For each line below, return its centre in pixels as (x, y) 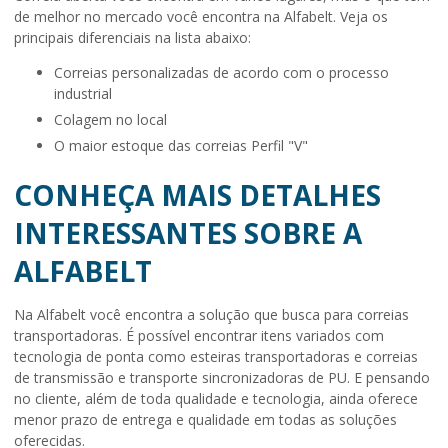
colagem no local (115, 120)
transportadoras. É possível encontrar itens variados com (199, 336)
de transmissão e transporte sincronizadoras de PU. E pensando (222, 378)
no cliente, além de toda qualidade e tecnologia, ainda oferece (216, 399)
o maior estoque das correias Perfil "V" (186, 146)
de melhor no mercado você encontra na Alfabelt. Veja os (201, 17)
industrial (83, 94)
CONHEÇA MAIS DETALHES (197, 195)
